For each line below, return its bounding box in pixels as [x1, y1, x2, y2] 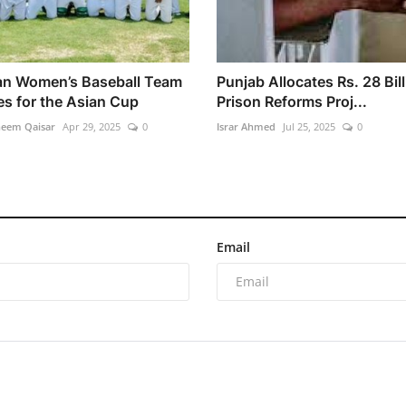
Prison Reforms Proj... [217, 92, 367, 111]
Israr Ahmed [217, 119, 275, 133]
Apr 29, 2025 [62, 119, 121, 133]
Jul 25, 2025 [283, 119, 335, 133]
